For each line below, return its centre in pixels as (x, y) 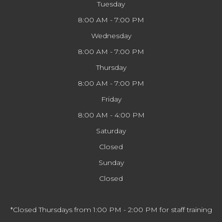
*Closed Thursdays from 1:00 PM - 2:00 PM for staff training (111, 209)
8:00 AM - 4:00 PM (111, 115)
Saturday (111, 131)
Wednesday (111, 35)
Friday (111, 99)
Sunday (111, 162)
